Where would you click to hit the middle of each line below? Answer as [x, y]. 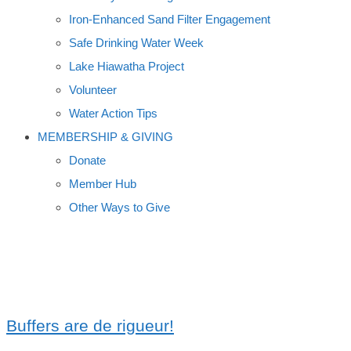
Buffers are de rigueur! [90, 325]
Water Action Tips [113, 113]
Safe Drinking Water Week [136, 43]
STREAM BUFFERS [92, 281]
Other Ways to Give [119, 207]
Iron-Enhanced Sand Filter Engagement [170, 19]
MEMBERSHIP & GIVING [105, 137]
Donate [87, 160]
